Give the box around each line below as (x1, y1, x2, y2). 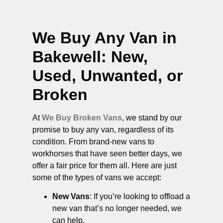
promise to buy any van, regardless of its (32, 125, 174, 134)
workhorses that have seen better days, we (32, 149, 182, 158)
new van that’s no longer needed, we (52, 204, 182, 213)
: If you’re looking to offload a (90, 192, 190, 201)
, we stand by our (122, 113, 182, 122)
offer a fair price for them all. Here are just (32, 161, 177, 170)
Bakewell (32, 47, 101, 66)
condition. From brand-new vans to (32, 137, 154, 146)
